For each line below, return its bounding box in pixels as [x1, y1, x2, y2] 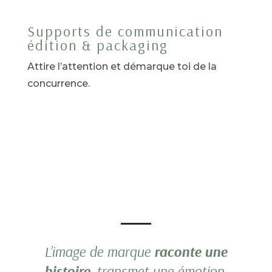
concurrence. [27, 77, 90, 89]
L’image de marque [44, 242, 155, 260]
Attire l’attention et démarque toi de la [27, 60, 217, 72]
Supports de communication [27, 21, 223, 40]
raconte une [154, 242, 228, 260]
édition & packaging [27, 35, 173, 54]
